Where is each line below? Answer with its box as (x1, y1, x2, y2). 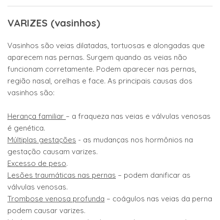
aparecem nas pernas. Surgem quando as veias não (7, 53, 187, 62)
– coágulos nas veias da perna (105, 194, 212, 203)
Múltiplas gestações (7, 135, 76, 144)
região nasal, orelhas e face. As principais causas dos (7, 76, 192, 85)
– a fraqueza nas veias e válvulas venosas (66, 111, 211, 121)
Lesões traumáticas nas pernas (7, 170, 116, 180)
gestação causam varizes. (7, 147, 98, 156)
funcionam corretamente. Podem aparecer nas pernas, (7, 64, 196, 74)
